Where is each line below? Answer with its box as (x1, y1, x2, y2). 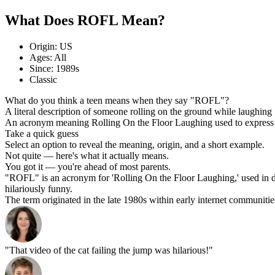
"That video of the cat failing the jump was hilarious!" (5, 244, 213, 255)
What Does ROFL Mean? (5, 12, 165, 28)
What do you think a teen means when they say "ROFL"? (5, 95, 229, 106)
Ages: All (29, 52, 66, 63)
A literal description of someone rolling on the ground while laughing (5, 106, 272, 117)
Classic (29, 74, 57, 85)
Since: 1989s (29, 63, 79, 74)
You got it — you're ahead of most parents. (5, 161, 171, 172)
